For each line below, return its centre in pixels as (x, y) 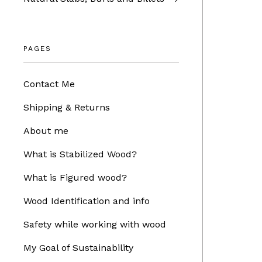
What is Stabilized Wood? (80, 154)
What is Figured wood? (75, 177)
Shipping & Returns (67, 107)
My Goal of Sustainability (78, 248)
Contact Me (49, 84)
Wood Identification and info (87, 201)
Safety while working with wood (95, 224)
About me (46, 131)
